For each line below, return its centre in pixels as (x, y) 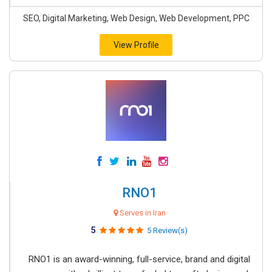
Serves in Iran (141, 213)
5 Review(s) (167, 230)
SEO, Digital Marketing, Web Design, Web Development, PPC (136, 18)
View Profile (136, 45)
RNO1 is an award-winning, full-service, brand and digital (139, 259)
